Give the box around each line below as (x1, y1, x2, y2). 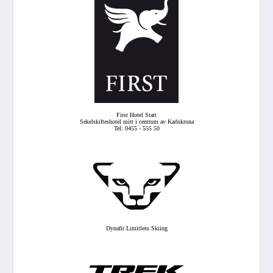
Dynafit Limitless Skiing (105, 224, 168, 232)
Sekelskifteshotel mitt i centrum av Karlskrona (79, 118, 194, 125)
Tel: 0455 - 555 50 (113, 124, 160, 132)
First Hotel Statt (116, 111, 157, 118)
